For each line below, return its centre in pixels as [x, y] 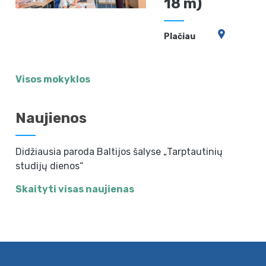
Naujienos [51, 118]
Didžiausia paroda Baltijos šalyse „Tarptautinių [119, 152]
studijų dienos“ [50, 166]
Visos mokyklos [53, 80]
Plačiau [180, 37]
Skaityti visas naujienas [75, 189]
